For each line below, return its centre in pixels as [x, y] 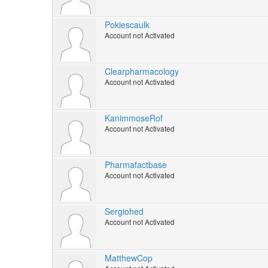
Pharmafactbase [136, 165]
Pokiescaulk [127, 25]
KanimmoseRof [134, 118]
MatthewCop [129, 258]
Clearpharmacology [142, 71]
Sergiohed [124, 211]
